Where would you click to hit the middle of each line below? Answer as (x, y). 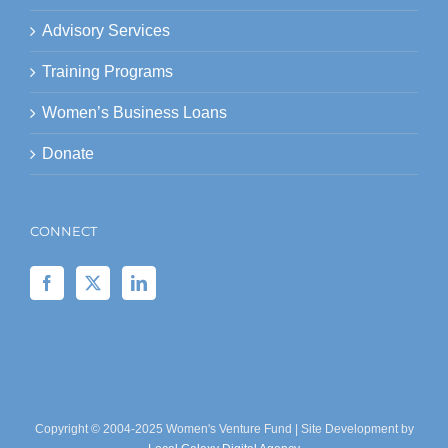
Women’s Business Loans (134, 112)
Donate (68, 153)
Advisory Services (106, 30)
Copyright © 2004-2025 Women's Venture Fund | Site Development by (224, 429)
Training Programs (107, 71)
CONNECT (63, 231)
